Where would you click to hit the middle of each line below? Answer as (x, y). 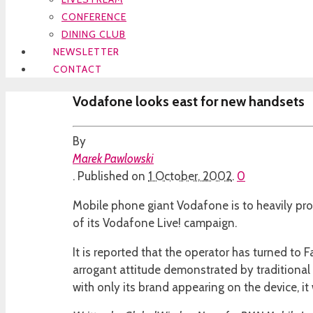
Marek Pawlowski (113, 159)
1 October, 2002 (190, 176)
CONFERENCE (94, 16)
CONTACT (78, 69)
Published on (113, 176)
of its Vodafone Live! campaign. (155, 223)
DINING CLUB (94, 34)
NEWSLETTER (86, 51)
